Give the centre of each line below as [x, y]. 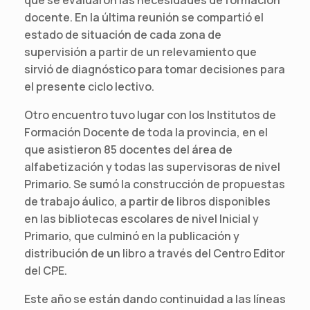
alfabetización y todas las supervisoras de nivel [152, 166]
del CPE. [46, 270]
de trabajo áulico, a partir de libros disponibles [147, 201]
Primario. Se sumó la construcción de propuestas [155, 184]
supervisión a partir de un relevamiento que [140, 52]
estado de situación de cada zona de [123, 34]
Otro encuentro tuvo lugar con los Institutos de [150, 115]
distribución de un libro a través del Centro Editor [155, 253]
